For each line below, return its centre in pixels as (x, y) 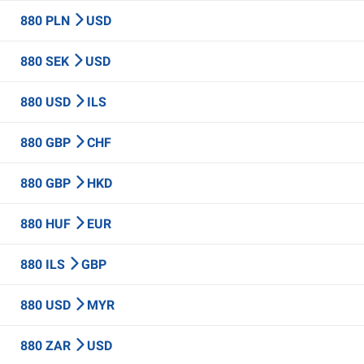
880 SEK (46, 61)
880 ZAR (47, 346)
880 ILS (44, 264)
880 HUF (47, 224)
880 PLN (47, 21)
